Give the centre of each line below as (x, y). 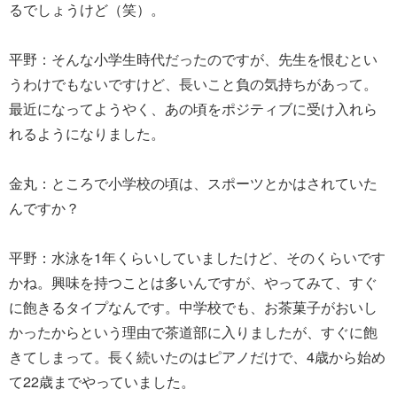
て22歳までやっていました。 (102, 381)
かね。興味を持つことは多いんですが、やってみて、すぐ (193, 282)
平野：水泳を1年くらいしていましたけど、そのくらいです (197, 257)
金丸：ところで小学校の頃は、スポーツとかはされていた (193, 183)
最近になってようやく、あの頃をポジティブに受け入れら (193, 108)
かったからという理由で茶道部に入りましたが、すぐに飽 (193, 331)
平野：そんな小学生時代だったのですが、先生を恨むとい (193, 58)
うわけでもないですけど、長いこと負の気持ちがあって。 (193, 83)
